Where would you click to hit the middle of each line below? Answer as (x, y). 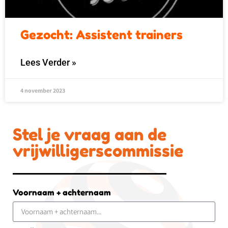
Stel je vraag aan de (90, 134)
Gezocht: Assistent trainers (102, 35)
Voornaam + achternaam (62, 192)
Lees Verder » (48, 63)
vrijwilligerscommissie (98, 151)
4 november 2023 (43, 91)
